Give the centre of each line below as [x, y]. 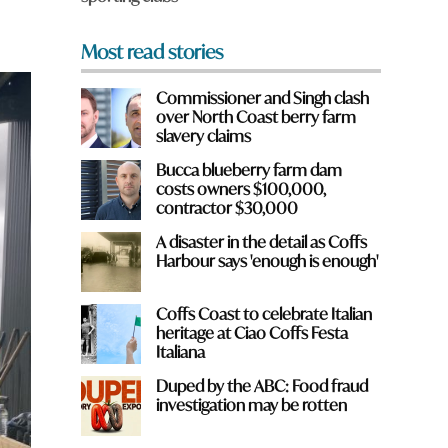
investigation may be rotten [251, 405]
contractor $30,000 [226, 208]
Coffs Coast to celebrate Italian [263, 314]
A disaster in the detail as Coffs [261, 242]
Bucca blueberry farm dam [248, 170]
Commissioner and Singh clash [262, 98]
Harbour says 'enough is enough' [266, 261]
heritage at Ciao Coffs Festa [251, 333]
